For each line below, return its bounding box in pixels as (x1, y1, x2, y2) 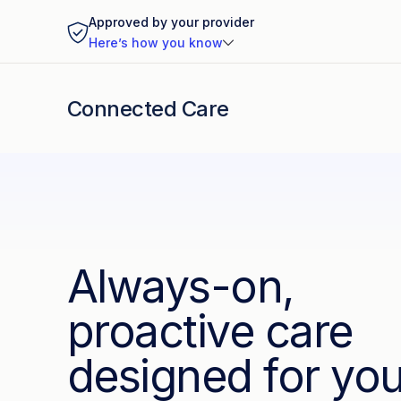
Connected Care (66, 95, 229, 122)
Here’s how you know (88, 35, 223, 50)
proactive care (66, 304, 353, 358)
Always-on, (66, 260, 294, 313)
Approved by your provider (88, 14, 254, 30)
